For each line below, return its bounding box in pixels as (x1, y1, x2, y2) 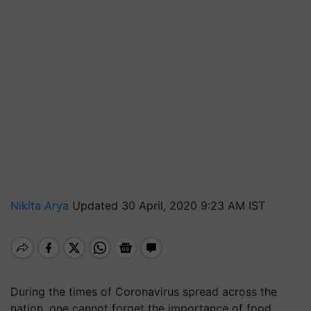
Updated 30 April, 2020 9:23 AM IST (72, 199, 265, 212)
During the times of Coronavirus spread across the (10, 285, 277, 299)
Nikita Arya (10, 199, 72, 212)
